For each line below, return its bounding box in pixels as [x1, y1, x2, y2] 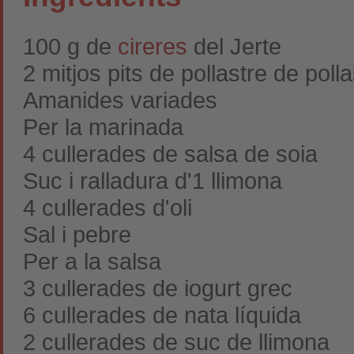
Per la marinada [23, 114, 183, 140]
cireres [118, 33, 187, 59]
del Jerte [187, 33, 281, 59]
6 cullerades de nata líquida [23, 302, 301, 328]
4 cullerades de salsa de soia [23, 141, 318, 167]
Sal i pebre [23, 221, 131, 247]
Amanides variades [23, 87, 217, 113]
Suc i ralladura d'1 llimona [23, 168, 282, 194]
